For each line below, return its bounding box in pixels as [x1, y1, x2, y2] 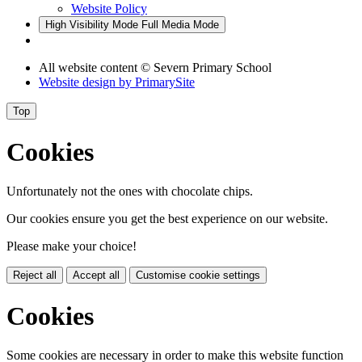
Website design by [39, 75, 135, 90]
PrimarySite [135, 75, 195, 90]
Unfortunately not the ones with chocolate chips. [6, 184, 253, 199]
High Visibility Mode [45, 19, 138, 32]
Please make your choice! [6, 239, 137, 254]
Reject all [13, 269, 57, 282]
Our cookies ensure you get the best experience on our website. [6, 212, 328, 226]
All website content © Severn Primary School [39, 61, 271, 75]
